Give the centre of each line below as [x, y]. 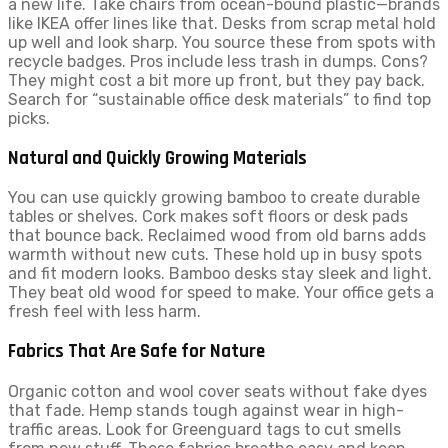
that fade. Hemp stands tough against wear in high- [206, 410]
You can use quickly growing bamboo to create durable [214, 198]
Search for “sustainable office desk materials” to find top [219, 99]
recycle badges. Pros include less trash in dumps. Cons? [218, 61]
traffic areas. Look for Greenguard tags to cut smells [204, 429]
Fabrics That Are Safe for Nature [136, 352]
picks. [29, 118]
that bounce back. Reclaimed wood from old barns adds [217, 236]
